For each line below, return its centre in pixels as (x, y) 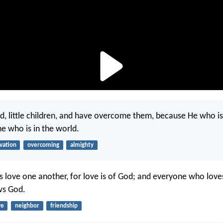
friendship (64, 206)
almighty (82, 145)
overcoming (43, 145)
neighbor (27, 206)
